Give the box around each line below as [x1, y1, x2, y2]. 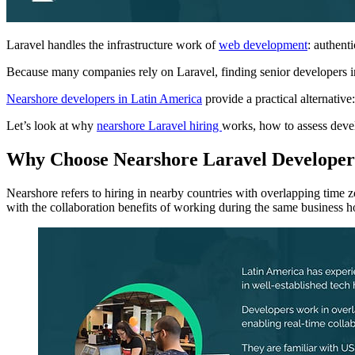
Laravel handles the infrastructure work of [6, 38, 219, 52]
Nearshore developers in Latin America [6, 92, 202, 106]
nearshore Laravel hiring [97, 119, 222, 133]
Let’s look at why [6, 119, 97, 133]
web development [219, 38, 307, 52]
